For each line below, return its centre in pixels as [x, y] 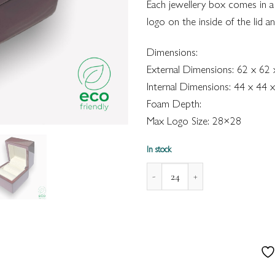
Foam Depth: [174, 103]
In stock [159, 149]
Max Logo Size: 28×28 [194, 120]
